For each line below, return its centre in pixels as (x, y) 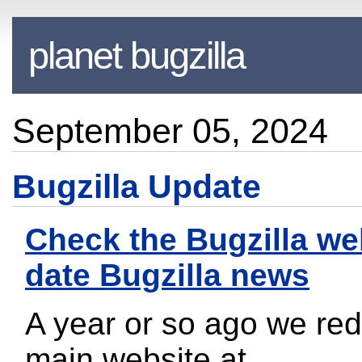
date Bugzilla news (167, 275)
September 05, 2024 (170, 130)
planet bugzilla (137, 56)
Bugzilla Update (137, 186)
